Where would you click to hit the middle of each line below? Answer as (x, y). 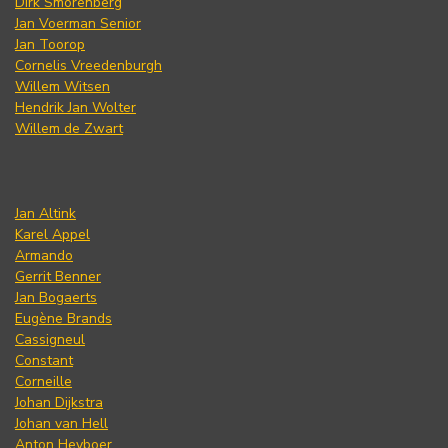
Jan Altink (45, 213)
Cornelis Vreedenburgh (88, 65)
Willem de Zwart (69, 128)
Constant (44, 360)
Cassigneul (50, 339)
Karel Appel (52, 234)
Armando (44, 255)
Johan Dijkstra (59, 402)
